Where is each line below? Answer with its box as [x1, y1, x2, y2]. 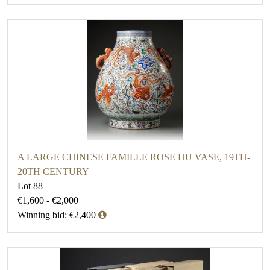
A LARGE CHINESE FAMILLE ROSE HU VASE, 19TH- [17, 152, 250, 163]
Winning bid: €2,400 [17, 210, 96, 221]
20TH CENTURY [17, 166, 89, 177]
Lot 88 [17, 181, 43, 192]
